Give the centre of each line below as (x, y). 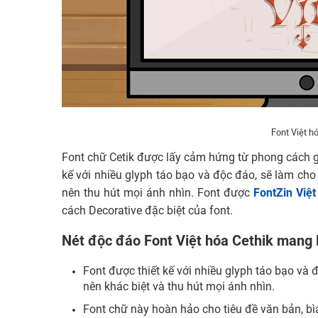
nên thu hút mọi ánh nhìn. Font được (158, 193)
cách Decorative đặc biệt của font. (147, 211)
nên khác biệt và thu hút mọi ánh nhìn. (179, 287)
